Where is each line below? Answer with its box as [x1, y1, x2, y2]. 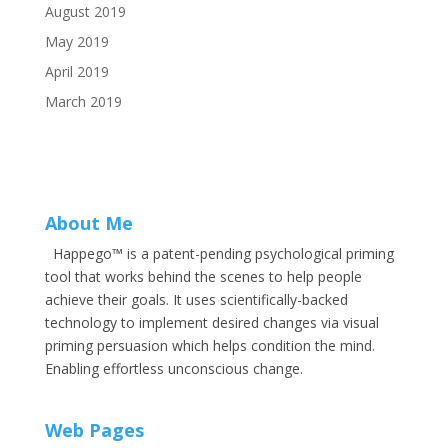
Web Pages [44, 418, 144, 443]
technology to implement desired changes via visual [44, 313, 379, 332]
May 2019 [44, 32, 109, 51]
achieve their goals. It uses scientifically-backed [44, 290, 348, 309]
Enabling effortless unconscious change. [44, 359, 303, 378]
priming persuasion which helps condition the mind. [44, 336, 375, 355]
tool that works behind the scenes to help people [44, 267, 362, 286]
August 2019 [44, 2, 126, 21]
